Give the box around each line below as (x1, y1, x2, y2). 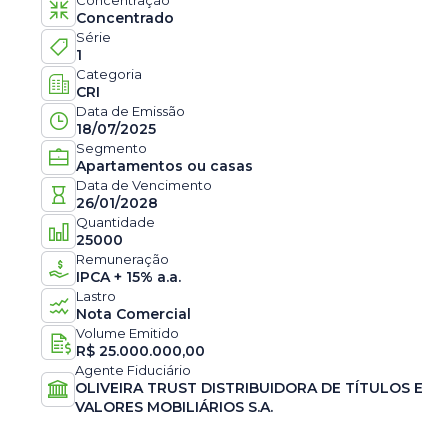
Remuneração (76, 251, 170, 267)
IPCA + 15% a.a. (76, 268, 182, 286)
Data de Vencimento (76, 177, 213, 193)
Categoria (76, 66, 143, 82)
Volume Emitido (76, 325, 180, 341)
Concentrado (76, 9, 175, 27)
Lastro (76, 288, 117, 304)
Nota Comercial (76, 305, 192, 323)
